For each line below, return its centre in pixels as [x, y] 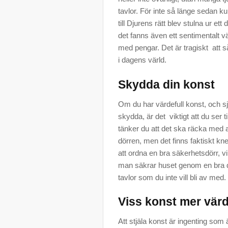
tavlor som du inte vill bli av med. [172, 177]
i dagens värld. [142, 60]
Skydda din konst [166, 84]
